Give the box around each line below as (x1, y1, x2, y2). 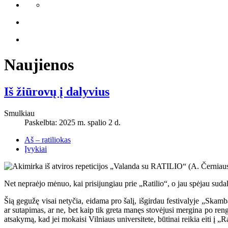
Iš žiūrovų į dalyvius (4, 85, 109, 99)
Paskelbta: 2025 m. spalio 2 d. (24, 118, 121, 127)
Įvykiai (24, 145, 47, 154)
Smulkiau (4, 109, 35, 118)
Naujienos (4, 55, 74, 74)
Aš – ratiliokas (24, 135, 71, 145)
